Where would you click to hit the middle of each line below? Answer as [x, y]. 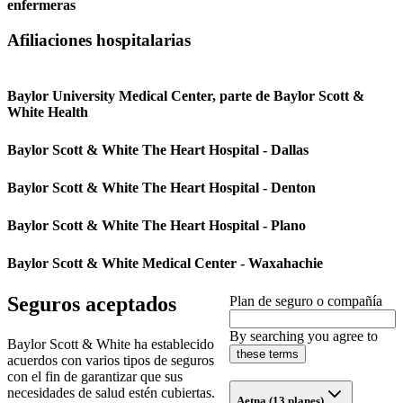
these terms [268, 354]
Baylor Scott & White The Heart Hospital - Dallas [158, 150]
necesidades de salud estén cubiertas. [111, 393]
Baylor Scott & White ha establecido [111, 345]
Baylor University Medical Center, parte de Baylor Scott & [186, 96]
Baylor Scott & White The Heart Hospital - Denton [161, 188]
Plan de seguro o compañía [306, 301]
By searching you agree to [304, 336]
